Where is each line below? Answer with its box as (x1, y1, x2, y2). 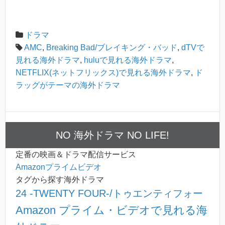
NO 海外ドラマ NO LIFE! (56, 129, 169, 141)
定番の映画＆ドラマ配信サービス (16, 150, 136, 159)
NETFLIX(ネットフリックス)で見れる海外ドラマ (16, 68, 191, 77)
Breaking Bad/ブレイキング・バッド (46, 43, 177, 52)
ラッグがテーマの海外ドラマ (16, 80, 120, 89)
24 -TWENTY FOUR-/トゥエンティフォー (16, 187, 203, 199)
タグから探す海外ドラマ (16, 175, 104, 184)
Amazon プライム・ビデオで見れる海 (16, 203, 207, 216)
